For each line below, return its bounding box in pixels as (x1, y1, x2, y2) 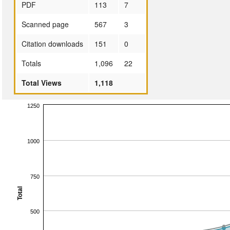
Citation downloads (21, 38, 83, 49)
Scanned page (21, 18, 69, 29)
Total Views (21, 77, 62, 88)
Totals (21, 57, 41, 68)
